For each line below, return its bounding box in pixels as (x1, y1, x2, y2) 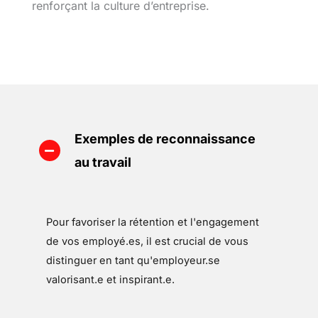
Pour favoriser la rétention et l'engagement (45, 216, 259, 229)
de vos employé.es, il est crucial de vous (45, 235, 248, 248)
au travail (74, 155, 131, 170)
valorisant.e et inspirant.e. (45, 273, 175, 287)
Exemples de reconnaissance (74, 131, 256, 147)
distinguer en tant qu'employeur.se (45, 254, 220, 268)
